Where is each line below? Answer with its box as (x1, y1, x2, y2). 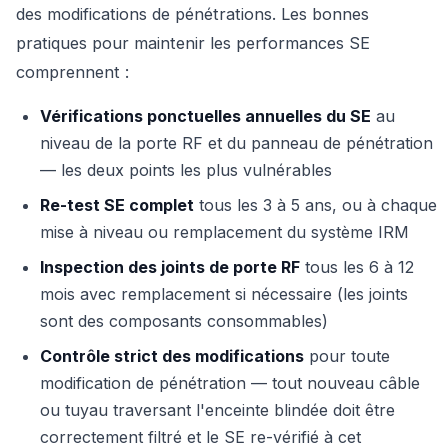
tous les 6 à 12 (300, 257, 414, 278)
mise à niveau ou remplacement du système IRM (40, 222, 409, 243)
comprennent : (16, 62, 129, 83)
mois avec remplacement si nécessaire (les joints (40, 284, 408, 305)
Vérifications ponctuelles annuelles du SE (40, 106, 371, 127)
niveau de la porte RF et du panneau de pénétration (40, 133, 433, 154)
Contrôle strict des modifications (40, 346, 304, 367)
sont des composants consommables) (40, 311, 328, 332)
